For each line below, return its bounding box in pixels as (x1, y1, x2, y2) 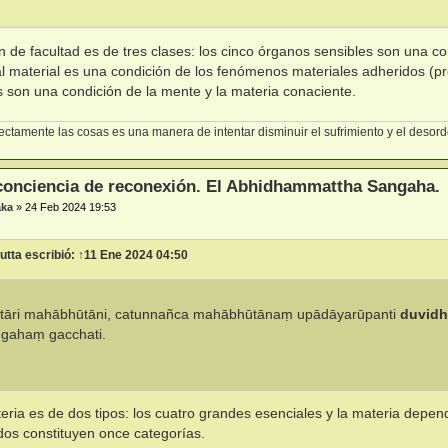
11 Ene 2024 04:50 (84, 248, 189, 263)
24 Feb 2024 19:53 (25, 200, 117, 213)
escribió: (22, 248, 79, 263)
